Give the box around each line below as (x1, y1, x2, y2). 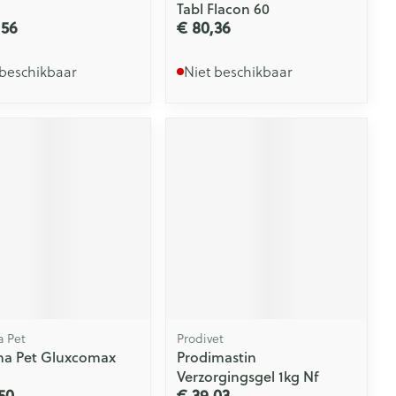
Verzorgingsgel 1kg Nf (177, 365, 319, 386)
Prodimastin (177, 346, 257, 367)
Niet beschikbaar (184, 61, 293, 82)
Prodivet (177, 328, 225, 347)
